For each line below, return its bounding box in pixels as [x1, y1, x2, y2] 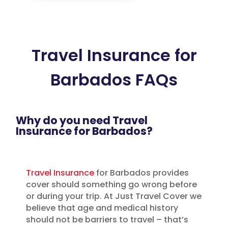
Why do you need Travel [16, 113, 148, 128]
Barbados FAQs [50, 68, 178, 91]
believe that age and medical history [26, 202, 179, 214]
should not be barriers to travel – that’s [26, 214, 189, 225]
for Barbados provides [94, 167, 189, 179]
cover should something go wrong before [26, 179, 197, 190]
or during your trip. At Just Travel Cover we [26, 190, 202, 202]
